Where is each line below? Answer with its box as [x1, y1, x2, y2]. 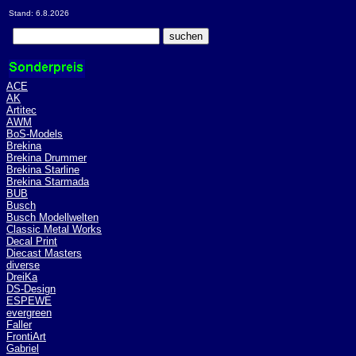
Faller [6, 319, 32, 331]
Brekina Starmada [6, 176, 89, 188]
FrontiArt [6, 331, 46, 342]
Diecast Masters [6, 247, 82, 259]
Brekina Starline [6, 164, 79, 176]
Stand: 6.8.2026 [9, 9, 69, 17]
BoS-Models [6, 128, 63, 140]
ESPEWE [6, 295, 52, 307]
